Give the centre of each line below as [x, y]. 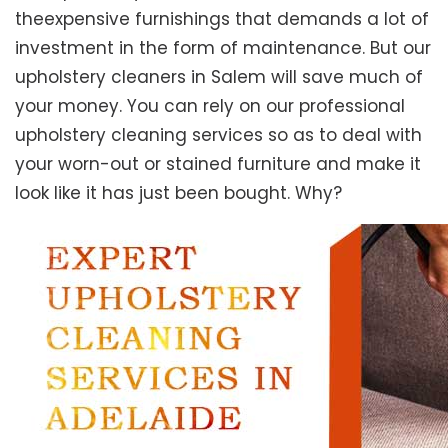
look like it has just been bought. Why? [178, 193]
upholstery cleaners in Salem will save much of [219, 77]
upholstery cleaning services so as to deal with [218, 135]
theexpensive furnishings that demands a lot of [222, 19]
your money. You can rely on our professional [210, 106]
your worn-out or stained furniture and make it [218, 164]
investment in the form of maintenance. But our [223, 48]
